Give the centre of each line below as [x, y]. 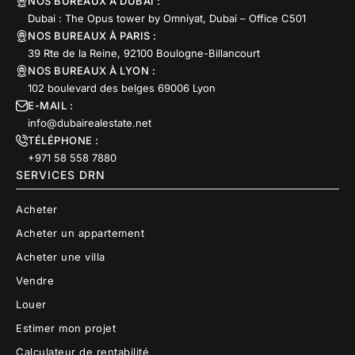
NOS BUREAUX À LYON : [92, 71]
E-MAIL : [50, 106]
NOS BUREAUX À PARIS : [92, 36]
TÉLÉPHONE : [63, 141]
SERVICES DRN [61, 175]
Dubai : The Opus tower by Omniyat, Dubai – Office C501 [167, 19]
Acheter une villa [61, 257]
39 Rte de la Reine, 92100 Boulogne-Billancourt [144, 53]
